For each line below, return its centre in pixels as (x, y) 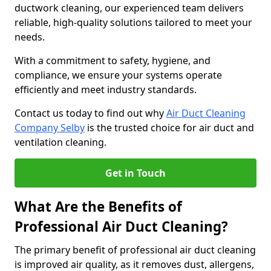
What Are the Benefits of (98, 207)
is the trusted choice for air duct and (169, 128)
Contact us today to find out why (90, 113)
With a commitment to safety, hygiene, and (113, 60)
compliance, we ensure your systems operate (118, 75)
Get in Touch (135, 173)
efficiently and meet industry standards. (107, 90)
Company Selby (50, 128)
